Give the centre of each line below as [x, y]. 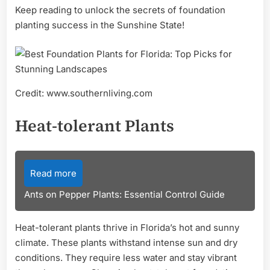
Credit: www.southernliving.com [84, 93]
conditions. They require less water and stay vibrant [126, 257]
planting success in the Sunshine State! [100, 25]
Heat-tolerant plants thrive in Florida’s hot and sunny [127, 227]
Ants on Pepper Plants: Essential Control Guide [124, 194]
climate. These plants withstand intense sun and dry [126, 242]
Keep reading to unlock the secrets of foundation [120, 10]
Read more [53, 173]
